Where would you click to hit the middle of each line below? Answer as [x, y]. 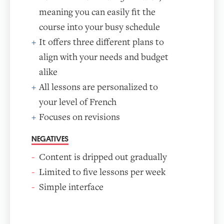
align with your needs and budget [104, 57]
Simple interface [71, 187]
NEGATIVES [50, 139]
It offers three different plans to [101, 42]
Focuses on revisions [79, 117]
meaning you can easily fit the [97, 12]
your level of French [78, 102]
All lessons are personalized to [98, 87]
